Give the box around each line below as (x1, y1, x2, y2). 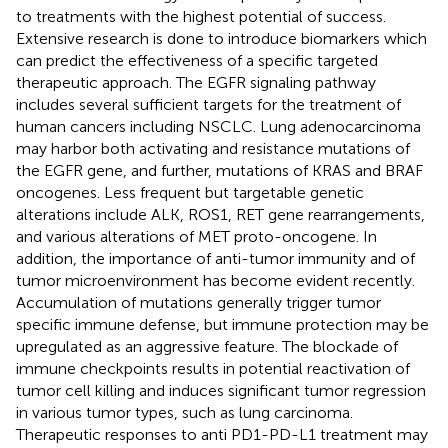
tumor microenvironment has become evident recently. (16, 270, 415, 290)
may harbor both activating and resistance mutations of (16, 138, 410, 158)
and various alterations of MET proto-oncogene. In (16, 226, 377, 246)
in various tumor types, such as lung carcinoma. (16, 402, 353, 422)
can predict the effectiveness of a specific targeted (16, 50, 378, 70)
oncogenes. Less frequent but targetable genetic (16, 182, 364, 202)
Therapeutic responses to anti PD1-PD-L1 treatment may (16, 424, 428, 444)
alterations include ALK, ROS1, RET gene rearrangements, (16, 204, 425, 224)
